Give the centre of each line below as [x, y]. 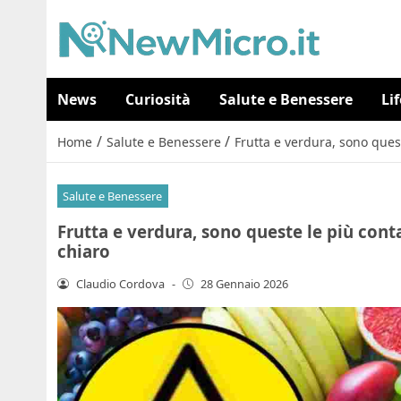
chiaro [84, 251]
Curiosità [158, 99]
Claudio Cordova [120, 283]
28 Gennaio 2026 [245, 283]
